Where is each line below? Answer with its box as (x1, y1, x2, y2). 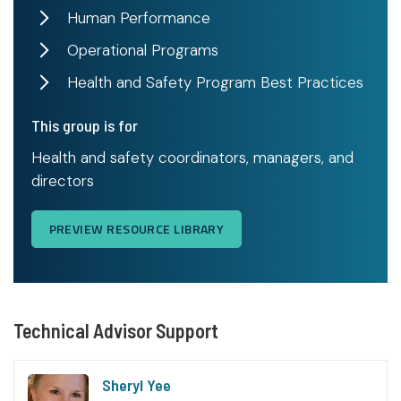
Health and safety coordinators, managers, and (31, 148, 354, 168)
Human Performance (67, 8, 210, 29)
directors (31, 171, 94, 192)
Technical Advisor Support (13, 319, 218, 343)
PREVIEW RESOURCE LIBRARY (48, 219, 225, 239)
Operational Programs (67, 40, 218, 61)
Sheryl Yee (102, 375, 171, 396)
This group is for (31, 115, 138, 136)
